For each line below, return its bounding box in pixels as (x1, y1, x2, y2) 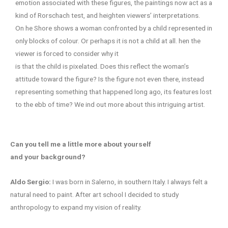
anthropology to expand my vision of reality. (10, 203, 141, 212)
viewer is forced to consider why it (15, 49, 119, 58)
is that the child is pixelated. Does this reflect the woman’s (15, 62, 189, 70)
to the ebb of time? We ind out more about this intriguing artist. (15, 100, 205, 108)
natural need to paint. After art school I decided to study (10, 190, 179, 199)
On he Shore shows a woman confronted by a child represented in (15, 23, 212, 32)
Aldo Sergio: (10, 178, 51, 186)
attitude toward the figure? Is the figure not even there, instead (15, 74, 204, 83)
